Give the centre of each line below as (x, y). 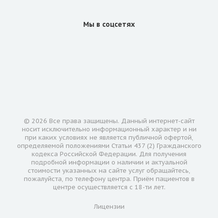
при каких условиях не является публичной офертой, (109, 137)
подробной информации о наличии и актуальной (109, 162)
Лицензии (109, 206)
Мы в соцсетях (109, 24)
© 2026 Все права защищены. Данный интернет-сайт (109, 121)
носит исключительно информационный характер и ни (109, 129)
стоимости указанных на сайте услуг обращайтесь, (109, 170)
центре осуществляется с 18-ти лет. (109, 187)
